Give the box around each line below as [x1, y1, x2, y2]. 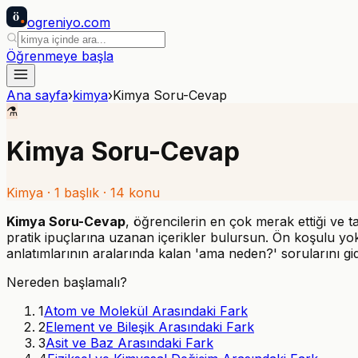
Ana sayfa [6, 87, 68, 103]
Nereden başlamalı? [6, 273, 127, 290]
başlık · [60, 184, 110, 201]
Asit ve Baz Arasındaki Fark [46, 334, 213, 351]
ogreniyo [27, 14, 81, 30]
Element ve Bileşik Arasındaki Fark [46, 318, 254, 335]
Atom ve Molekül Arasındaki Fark [44, 302, 248, 319]
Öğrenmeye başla [6, 48, 113, 64]
